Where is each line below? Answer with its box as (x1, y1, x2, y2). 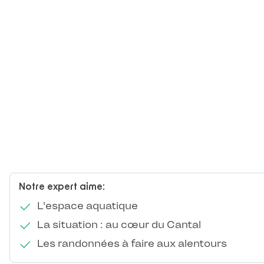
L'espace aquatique (34, 200, 138, 212)
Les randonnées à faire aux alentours (34, 237, 227, 250)
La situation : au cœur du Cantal (34, 219, 201, 231)
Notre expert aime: (19, 182, 105, 192)
